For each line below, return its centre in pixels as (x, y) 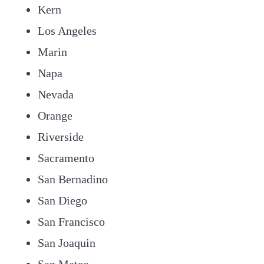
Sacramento (66, 158)
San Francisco (71, 221)
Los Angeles (67, 30)
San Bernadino (73, 179)
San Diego (62, 200)
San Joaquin (67, 242)
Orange (55, 115)
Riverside (61, 136)
